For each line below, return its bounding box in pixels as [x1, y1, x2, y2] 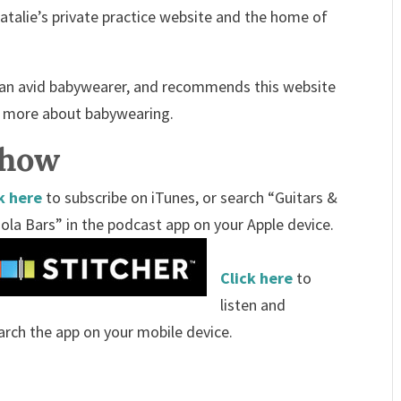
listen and [220, 294, 286, 315]
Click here [220, 267, 294, 288]
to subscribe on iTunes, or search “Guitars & [42, 186, 338, 208]
